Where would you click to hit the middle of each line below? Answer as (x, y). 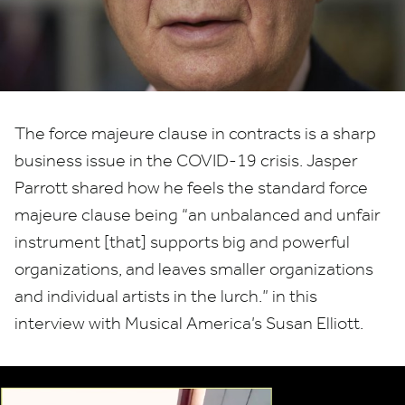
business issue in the (95, 161)
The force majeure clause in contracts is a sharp (195, 134)
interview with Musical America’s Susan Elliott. (189, 324)
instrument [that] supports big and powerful (182, 242)
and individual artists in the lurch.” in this (166, 297)
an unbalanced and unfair (284, 215)
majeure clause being (98, 215)
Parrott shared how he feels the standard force (191, 188)
